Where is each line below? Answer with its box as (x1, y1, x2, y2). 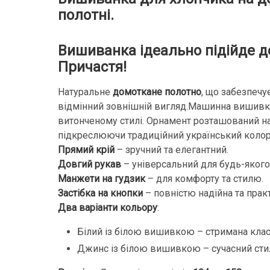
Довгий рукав (58, 158, 121, 170)
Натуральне (58, 86, 113, 98)
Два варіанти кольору (58, 201, 157, 213)
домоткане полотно (113, 86, 201, 98)
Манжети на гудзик (58, 172, 145, 184)
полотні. (58, 7, 118, 24)
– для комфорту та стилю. (145, 172, 263, 184)
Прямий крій (58, 143, 115, 155)
